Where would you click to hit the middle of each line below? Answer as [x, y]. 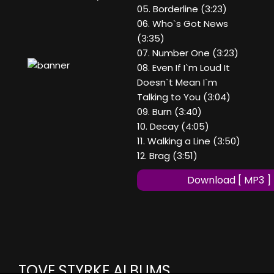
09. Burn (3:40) [169, 112]
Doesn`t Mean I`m [177, 83]
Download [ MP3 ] [229, 180]
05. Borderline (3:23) [182, 9]
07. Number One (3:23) [188, 53]
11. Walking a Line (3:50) [189, 141]
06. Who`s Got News [183, 24]
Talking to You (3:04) [184, 97]
